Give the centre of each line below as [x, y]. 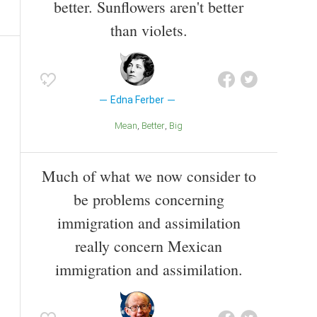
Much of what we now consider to [149, 176]
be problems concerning [149, 200]
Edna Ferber [137, 100]
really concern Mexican [149, 246]
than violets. [149, 30]
